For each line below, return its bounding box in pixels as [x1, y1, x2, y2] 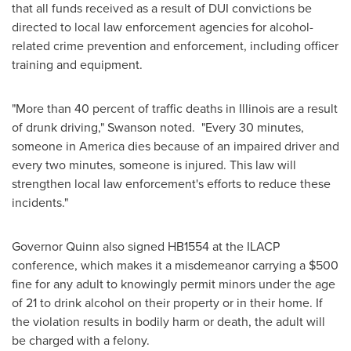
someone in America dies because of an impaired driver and [12, 137, 339, 155]
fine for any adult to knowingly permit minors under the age [12, 275, 335, 293]
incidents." [12, 194, 68, 212]
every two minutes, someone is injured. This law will [12, 156, 296, 174]
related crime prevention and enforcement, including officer [12, 37, 338, 55]
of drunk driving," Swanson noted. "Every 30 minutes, [12, 118, 304, 136]
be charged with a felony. [12, 331, 150, 349]
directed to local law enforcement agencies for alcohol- [12, 18, 313, 36]
